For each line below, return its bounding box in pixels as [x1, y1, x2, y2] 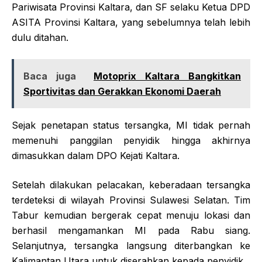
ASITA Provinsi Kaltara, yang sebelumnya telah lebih [12, 16, 250, 28]
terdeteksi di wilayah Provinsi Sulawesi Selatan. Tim [12, 194, 250, 206]
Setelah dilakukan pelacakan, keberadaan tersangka [12, 179, 250, 191]
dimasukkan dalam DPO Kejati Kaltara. [12, 150, 180, 161]
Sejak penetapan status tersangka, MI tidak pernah [12, 119, 250, 131]
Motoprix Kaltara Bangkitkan [94, 70, 241, 82]
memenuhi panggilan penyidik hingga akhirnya [12, 135, 250, 146]
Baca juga [23, 70, 76, 82]
